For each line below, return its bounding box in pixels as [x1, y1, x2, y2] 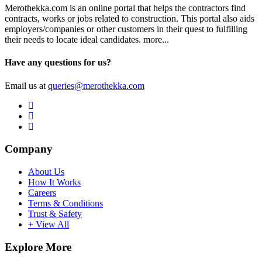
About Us [28, 167, 64, 177]
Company [5, 143, 53, 156]
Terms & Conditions [28, 198, 103, 209]
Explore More [5, 240, 71, 253]
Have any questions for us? [5, 57, 111, 68]
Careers [28, 188, 56, 198]
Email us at [5, 80, 48, 91]
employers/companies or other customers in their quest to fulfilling [5, 24, 247, 35]
